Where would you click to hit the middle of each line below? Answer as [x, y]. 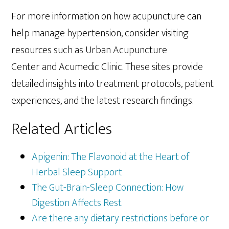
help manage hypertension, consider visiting [100, 33]
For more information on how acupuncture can [107, 17]
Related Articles [62, 129]
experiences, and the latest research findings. [102, 101]
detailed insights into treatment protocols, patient [113, 84]
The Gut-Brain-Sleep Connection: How [108, 188]
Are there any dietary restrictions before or [121, 219]
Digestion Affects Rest [77, 203]
